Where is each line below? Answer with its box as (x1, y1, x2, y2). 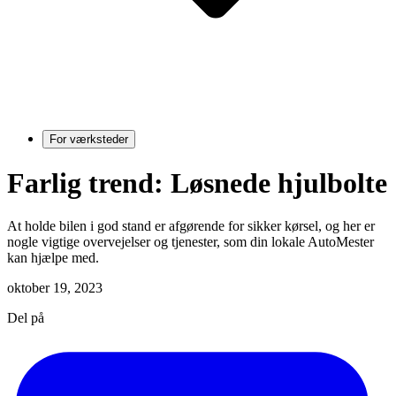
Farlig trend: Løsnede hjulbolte (7, 167, 387, 199)
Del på (7, 310, 44, 326)
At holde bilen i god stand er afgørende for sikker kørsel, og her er (7, 218, 375, 234)
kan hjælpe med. (7, 250, 99, 266)
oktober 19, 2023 (7, 280, 103, 296)
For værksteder (49, 132, 128, 146)
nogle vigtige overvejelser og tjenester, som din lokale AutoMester (7, 234, 374, 250)
